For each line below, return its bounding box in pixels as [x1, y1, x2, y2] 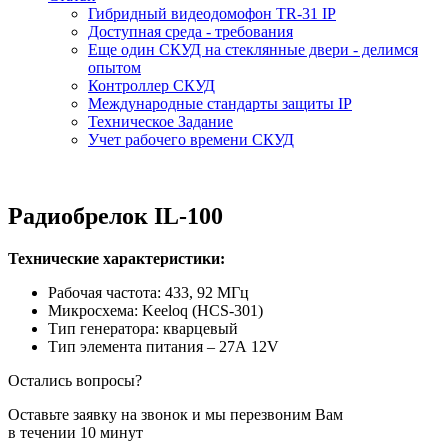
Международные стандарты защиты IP [88, 94, 352, 112]
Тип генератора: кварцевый [48, 319, 242, 337]
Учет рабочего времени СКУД [88, 130, 294, 148]
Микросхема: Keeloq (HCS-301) [48, 301, 267, 319]
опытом [88, 58, 141, 76]
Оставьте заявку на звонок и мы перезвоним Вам [8, 405, 343, 423]
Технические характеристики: [8, 249, 225, 267]
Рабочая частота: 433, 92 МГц [48, 283, 253, 301]
